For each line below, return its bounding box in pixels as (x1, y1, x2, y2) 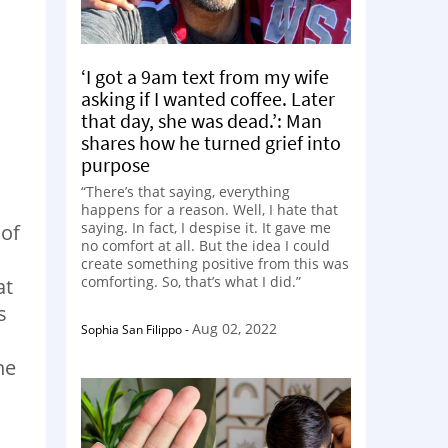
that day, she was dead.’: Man (81, 108, 322, 133)
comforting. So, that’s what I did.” (81, 272, 301, 291)
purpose (81, 152, 150, 177)
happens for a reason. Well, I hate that (81, 200, 338, 219)
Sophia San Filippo (81, 321, 182, 338)
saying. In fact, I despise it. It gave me (81, 218, 331, 237)
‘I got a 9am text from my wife (81, 64, 329, 89)
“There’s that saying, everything (81, 182, 290, 201)
